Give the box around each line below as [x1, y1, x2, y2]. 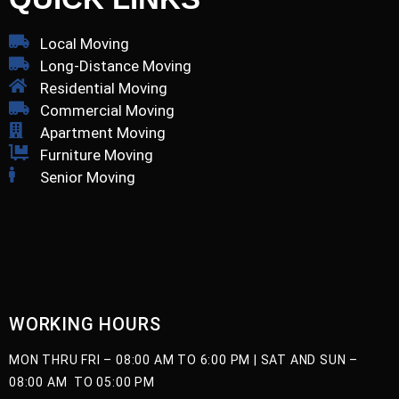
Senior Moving [39, 167, 135, 186]
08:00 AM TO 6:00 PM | [116, 352, 261, 367]
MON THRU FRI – [9, 352, 116, 367]
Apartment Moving [39, 123, 166, 142]
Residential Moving [39, 78, 167, 97]
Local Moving [39, 34, 129, 53]
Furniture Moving [39, 145, 153, 164]
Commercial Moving [39, 101, 175, 119]
